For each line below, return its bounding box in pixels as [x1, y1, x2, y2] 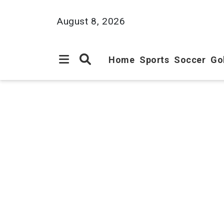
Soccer [174, 54, 205, 65]
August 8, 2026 [57, 15, 125, 27]
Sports [139, 54, 169, 65]
